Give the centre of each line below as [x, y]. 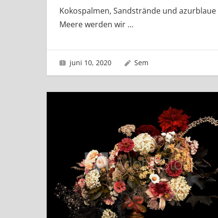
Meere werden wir [93, 25]
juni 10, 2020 [90, 62]
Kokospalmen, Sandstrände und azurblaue [137, 11]
